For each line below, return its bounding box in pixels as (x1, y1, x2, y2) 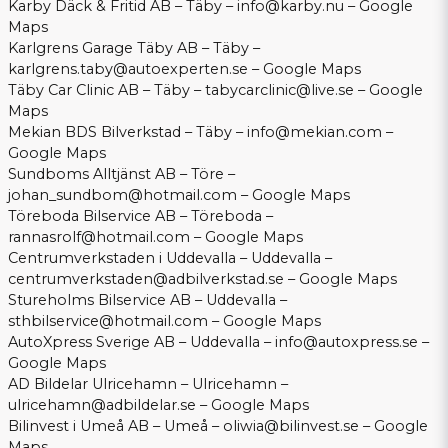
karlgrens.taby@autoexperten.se (8, 60, 248, 79)
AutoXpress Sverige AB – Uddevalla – (8, 333, 275, 352)
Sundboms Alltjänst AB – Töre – (8, 165, 235, 184)
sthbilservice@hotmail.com (8, 312, 208, 331)
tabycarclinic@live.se (205, 81, 354, 100)
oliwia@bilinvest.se (223, 417, 359, 436)
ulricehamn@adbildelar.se (8, 396, 196, 415)
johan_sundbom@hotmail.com (8, 186, 237, 205)
